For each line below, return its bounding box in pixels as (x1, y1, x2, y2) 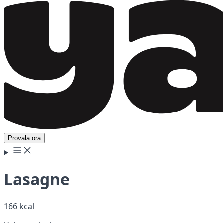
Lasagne (4, 168, 70, 190)
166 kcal (4, 200, 34, 212)
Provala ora (8, 134, 41, 142)
